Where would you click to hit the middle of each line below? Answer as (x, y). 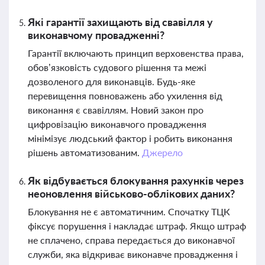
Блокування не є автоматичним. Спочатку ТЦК (129, 211)
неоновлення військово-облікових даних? (131, 193)
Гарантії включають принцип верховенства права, (136, 53)
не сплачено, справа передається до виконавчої (131, 240)
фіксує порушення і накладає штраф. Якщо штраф (137, 226)
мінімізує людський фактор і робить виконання (130, 138)
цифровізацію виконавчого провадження (117, 124)
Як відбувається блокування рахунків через (136, 180)
